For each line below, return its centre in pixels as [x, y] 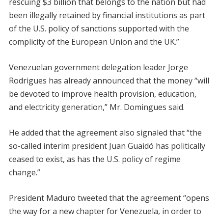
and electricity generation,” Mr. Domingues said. [96, 107]
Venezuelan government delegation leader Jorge [98, 67]
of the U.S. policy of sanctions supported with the [99, 28]
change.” [24, 172]
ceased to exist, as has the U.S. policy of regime [95, 159]
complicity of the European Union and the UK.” [94, 42]
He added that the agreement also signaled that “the [105, 133]
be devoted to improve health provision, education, [102, 94]
